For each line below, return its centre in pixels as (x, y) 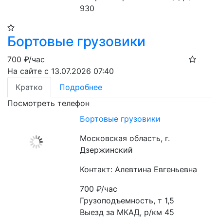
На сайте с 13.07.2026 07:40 (61, 71)
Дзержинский (107, 150)
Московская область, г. (125, 138)
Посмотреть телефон (48, 103)
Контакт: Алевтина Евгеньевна (139, 169)
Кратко (29, 87)
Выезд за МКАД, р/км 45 (127, 212)
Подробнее (81, 87)
